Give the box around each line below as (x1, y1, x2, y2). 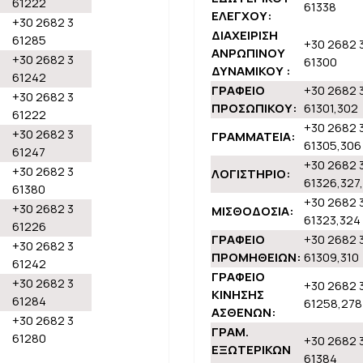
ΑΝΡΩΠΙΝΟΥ (211, 45, 285, 62)
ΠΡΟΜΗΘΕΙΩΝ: (211, 249, 301, 266)
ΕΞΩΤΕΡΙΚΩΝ (211, 341, 291, 358)
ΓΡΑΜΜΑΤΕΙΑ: (211, 128, 296, 145)
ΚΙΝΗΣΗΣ (211, 286, 264, 303)
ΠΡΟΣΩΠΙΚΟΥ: (211, 100, 297, 117)
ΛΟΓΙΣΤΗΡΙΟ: (211, 165, 291, 182)
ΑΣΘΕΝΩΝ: (211, 304, 276, 321)
